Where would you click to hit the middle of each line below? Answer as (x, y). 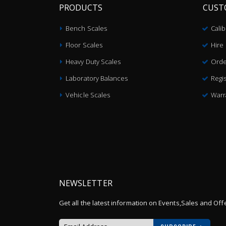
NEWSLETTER (86, 183)
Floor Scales (84, 45)
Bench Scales (86, 28)
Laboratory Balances (97, 78)
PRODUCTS (81, 7)
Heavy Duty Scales (93, 61)
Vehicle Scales (88, 95)
